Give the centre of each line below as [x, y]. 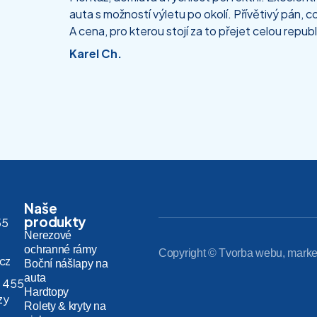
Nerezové [48, 235]
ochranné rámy [60, 249]
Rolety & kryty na [65, 306]
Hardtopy [47, 292]
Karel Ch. [95, 53]
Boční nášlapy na [66, 263]
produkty [55, 221]
